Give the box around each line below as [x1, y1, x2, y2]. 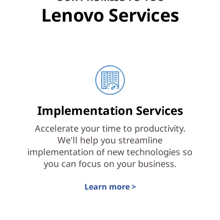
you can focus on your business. [43, 158, 177, 169]
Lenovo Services [41, 3, 179, 27]
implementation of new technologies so [27, 146, 192, 158]
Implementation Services [37, 102, 183, 118]
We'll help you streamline [57, 134, 163, 146]
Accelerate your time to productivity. [34, 122, 186, 134]
